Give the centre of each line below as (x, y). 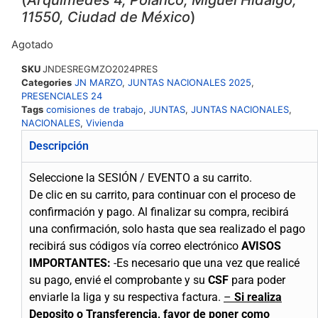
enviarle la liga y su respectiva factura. (125, 297)
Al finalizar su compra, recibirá (213, 212)
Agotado (32, 44)
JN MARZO (98, 83)
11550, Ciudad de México (106, 17)
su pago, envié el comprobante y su (119, 280)
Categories (46, 83)
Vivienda (105, 123)
